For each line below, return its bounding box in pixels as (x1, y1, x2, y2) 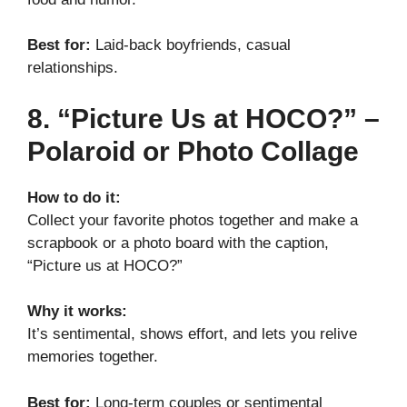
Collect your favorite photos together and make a (27, 211, 358, 229)
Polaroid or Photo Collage (27, 135, 359, 166)
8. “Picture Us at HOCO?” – (27, 103, 380, 134)
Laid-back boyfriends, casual (91, 36, 291, 55)
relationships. (27, 59, 118, 77)
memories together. (27, 348, 158, 366)
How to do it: (27, 188, 121, 206)
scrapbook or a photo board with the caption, (27, 233, 329, 252)
